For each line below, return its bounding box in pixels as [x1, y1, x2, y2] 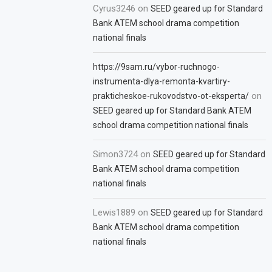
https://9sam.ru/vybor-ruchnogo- [93, 62, 220, 72]
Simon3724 [93, 149, 138, 160]
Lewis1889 [93, 207, 136, 218]
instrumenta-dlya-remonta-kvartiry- [93, 76, 231, 86]
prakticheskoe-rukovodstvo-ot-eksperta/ [93, 91, 250, 101]
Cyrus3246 [93, 3, 136, 14]
